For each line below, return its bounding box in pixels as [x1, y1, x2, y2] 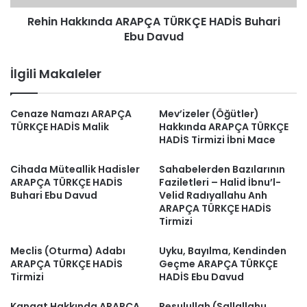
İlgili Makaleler [10, 65, 101, 82]
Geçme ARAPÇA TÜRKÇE [159, 257, 278, 271]
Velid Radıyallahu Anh [159, 188, 267, 202]
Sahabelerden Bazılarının [159, 162, 285, 176]
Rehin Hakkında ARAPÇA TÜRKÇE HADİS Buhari [27, 14, 280, 29]
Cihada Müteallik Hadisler [10, 162, 140, 176]
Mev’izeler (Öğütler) [159, 107, 259, 121]
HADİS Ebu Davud [159, 270, 244, 284]
